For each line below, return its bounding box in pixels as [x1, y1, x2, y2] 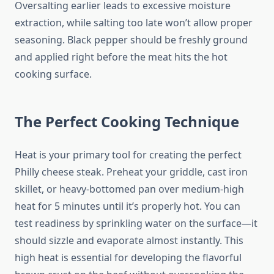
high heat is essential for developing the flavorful [15, 251, 242, 265]
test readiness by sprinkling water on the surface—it [15, 217, 257, 231]
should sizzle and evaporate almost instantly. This [15, 234, 243, 248]
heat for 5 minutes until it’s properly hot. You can [15, 199, 240, 213]
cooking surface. [15, 67, 92, 81]
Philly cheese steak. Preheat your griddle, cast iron [15, 165, 248, 179]
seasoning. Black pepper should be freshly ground [15, 33, 248, 47]
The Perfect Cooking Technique [15, 111, 239, 132]
